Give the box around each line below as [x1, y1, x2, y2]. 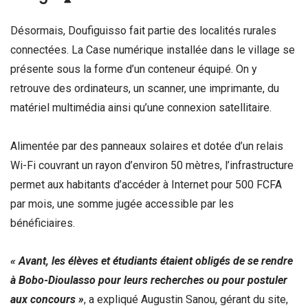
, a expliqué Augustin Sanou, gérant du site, [84, 292, 288, 306]
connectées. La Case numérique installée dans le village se [10, 43, 295, 57]
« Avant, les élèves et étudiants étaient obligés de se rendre [10, 254, 293, 267]
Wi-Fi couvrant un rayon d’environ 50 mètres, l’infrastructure [10, 158, 294, 172]
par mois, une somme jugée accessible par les [10, 197, 234, 210]
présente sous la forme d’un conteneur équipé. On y [10, 63, 257, 76]
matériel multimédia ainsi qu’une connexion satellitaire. [10, 101, 272, 115]
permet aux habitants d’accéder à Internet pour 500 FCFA [10, 177, 282, 191]
